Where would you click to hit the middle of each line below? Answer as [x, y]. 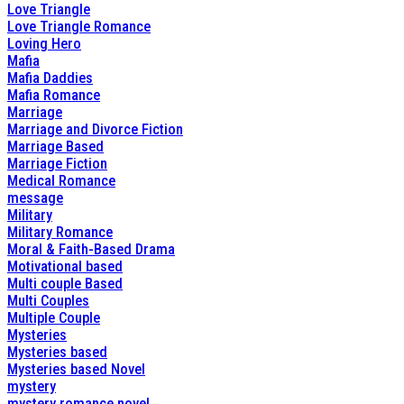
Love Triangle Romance [79, 27]
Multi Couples [48, 301]
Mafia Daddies [50, 78]
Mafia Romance [54, 95]
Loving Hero [44, 44]
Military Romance [60, 232]
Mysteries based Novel [76, 369]
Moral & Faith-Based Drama [91, 249]
